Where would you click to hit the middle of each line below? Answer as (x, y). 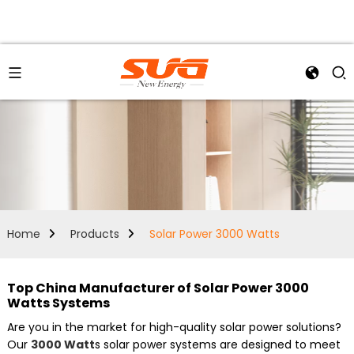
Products (94, 234)
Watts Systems (58, 303)
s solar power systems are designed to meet (217, 345)
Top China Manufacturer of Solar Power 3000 (158, 288)
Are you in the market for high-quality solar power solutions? (174, 327)
